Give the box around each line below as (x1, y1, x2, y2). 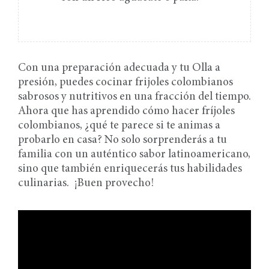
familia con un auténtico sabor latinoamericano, (18, 149, 250, 161)
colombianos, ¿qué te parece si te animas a (18, 120, 220, 132)
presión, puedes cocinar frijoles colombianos (18, 77, 233, 89)
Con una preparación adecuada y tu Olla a (18, 62, 220, 74)
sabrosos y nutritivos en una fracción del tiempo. (18, 91, 251, 103)
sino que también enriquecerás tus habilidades (18, 163, 242, 175)
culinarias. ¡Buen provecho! (18, 178, 154, 190)
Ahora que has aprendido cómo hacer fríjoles (18, 106, 235, 118)
